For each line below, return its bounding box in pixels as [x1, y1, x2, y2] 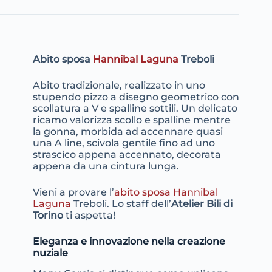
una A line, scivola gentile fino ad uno [32, 137, 215, 149]
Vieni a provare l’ [32, 186, 114, 199]
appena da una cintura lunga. [32, 160, 179, 172]
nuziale [32, 247, 68, 259]
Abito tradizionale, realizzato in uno [32, 80, 205, 92]
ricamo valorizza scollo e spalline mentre [32, 114, 231, 126]
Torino [32, 209, 63, 222]
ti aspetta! [63, 209, 115, 222]
